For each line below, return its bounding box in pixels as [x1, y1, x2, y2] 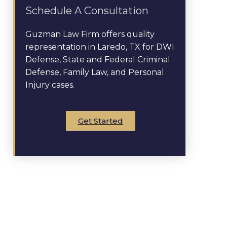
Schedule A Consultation [25, 5, 148, 17]
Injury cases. [25, 80, 74, 90]
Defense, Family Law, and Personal [25, 67, 164, 77]
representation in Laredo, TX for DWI [25, 42, 174, 52]
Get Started [78, 116, 123, 126]
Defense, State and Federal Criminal [25, 55, 170, 64]
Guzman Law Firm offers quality [25, 29, 155, 39]
